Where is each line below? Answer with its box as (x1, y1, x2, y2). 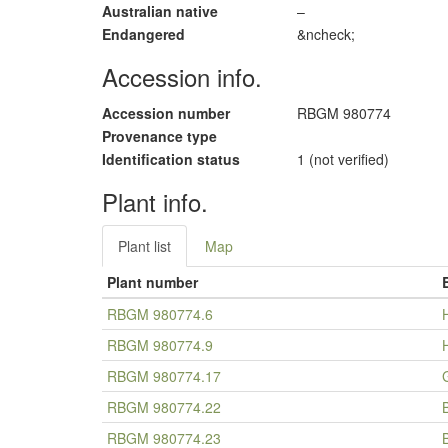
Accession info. (102, 59, 262, 94)
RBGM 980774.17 (107, 366, 221, 386)
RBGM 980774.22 (107, 397, 221, 417)
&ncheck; (297, 24, 355, 44)
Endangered (102, 24, 185, 44)
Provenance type (102, 126, 217, 146)
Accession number (102, 103, 230, 123)
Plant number (107, 272, 198, 292)
